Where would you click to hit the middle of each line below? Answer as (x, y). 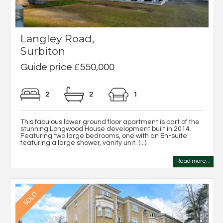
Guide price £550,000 (67, 67)
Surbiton (43, 51)
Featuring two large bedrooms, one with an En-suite (104, 136)
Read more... (193, 161)
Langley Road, (57, 38)
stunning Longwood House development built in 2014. (106, 129)
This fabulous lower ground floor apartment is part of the (110, 122)
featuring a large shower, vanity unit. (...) (83, 143)
